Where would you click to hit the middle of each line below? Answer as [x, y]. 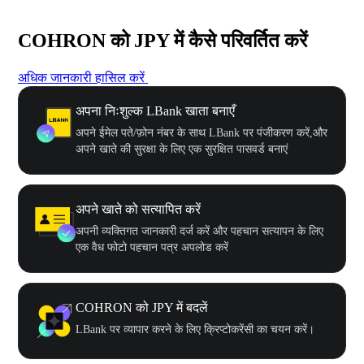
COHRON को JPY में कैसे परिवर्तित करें [162, 40]
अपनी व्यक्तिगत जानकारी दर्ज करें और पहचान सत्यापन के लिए [199, 231]
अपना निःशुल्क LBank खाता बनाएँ [155, 110]
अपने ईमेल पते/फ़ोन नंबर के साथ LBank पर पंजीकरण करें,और [201, 132]
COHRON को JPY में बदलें [142, 307]
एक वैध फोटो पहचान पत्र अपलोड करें [152, 247]
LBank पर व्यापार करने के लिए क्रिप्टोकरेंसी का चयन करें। [195, 329]
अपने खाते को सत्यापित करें [138, 209]
